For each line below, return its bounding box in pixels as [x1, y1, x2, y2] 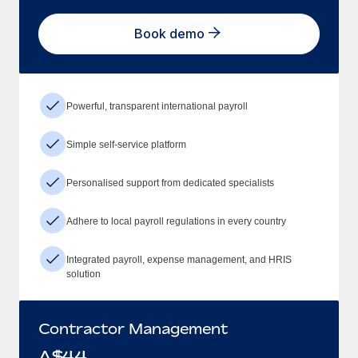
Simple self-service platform [66, 138, 186, 150]
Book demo [134, 26, 205, 42]
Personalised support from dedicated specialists [66, 177, 274, 189]
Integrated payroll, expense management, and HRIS [66, 253, 292, 265]
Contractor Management [38, 319, 228, 337]
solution [66, 268, 101, 280]
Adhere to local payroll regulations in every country [66, 215, 286, 227]
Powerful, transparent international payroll [66, 100, 248, 112]
